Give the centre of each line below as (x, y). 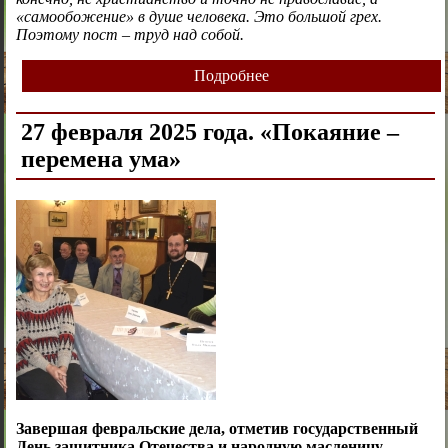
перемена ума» (100, 159)
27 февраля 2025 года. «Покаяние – (209, 132)
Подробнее (231, 76)
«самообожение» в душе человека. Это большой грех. (198, 17)
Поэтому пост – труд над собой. (129, 35)
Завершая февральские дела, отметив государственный (216, 429)
